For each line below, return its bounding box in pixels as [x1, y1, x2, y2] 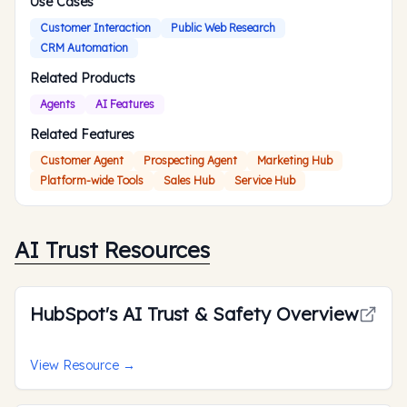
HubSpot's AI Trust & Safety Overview [30, 303, 358, 325]
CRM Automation [40, 41, 128, 55]
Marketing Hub [257, 154, 333, 167]
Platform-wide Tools [40, 174, 144, 187]
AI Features [95, 97, 154, 111]
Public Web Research [171, 21, 275, 35]
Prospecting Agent [144, 154, 237, 167]
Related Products [30, 70, 135, 86]
